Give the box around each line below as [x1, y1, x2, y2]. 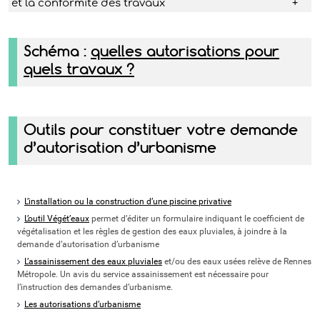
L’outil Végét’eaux [24, 214, 89, 224]
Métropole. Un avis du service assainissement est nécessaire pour [17, 269, 269, 280]
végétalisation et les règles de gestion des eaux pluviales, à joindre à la [17, 226, 287, 237]
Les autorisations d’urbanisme [24, 299, 141, 310]
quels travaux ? [24, 59, 134, 79]
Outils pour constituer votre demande [24, 120, 298, 139]
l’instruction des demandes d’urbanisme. [17, 282, 173, 293]
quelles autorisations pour [91, 41, 279, 61]
